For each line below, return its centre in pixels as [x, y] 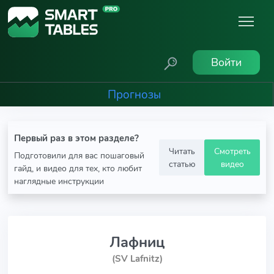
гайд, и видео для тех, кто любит [78, 168]
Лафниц [137, 242]
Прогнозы [134, 94]
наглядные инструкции [59, 181]
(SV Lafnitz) [137, 259]
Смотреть [232, 151]
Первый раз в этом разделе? [76, 138]
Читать [182, 151]
